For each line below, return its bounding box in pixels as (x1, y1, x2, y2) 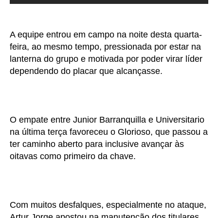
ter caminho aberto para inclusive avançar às (10, 139, 184, 149)
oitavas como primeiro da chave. (10, 151, 136, 161)
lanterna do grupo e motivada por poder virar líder (10, 54, 202, 64)
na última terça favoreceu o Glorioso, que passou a (10, 127, 208, 137)
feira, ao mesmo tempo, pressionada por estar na (10, 41, 201, 52)
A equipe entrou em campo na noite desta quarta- (10, 29, 202, 39)
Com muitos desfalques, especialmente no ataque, (10, 200, 206, 210)
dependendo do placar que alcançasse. (10, 66, 163, 76)
